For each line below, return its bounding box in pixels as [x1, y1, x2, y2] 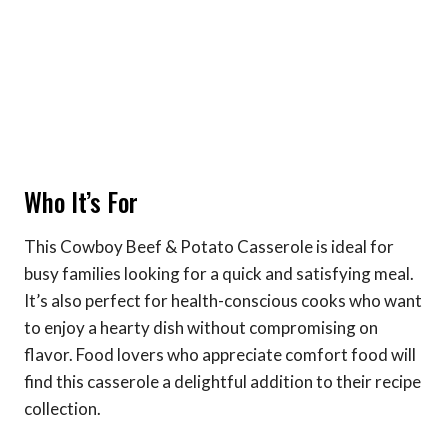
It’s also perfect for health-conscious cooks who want [24, 289, 422, 311]
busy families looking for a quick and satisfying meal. [24, 262, 414, 284]
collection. [24, 397, 101, 419]
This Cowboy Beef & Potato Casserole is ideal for [24, 235, 394, 257]
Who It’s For [24, 183, 138, 221]
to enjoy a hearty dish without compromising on [24, 316, 378, 338]
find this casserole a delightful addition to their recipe [24, 370, 421, 392]
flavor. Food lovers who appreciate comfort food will [24, 343, 416, 365]
